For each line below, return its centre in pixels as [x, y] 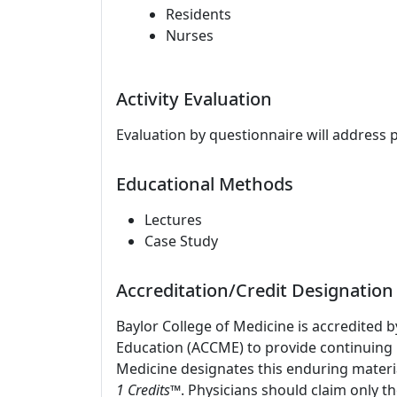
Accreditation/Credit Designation [255, 290]
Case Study [181, 241]
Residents [198, 14]
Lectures [173, 220]
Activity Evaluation [194, 99]
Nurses [190, 35]
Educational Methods [205, 184]
